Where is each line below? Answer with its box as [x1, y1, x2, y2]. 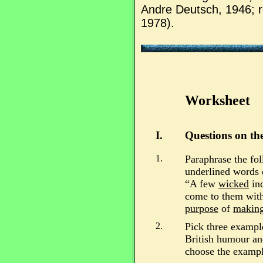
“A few [185, 177, 218, 190]
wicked [218, 177, 249, 190]
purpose [185, 202, 218, 214]
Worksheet [185, 92, 250, 108]
